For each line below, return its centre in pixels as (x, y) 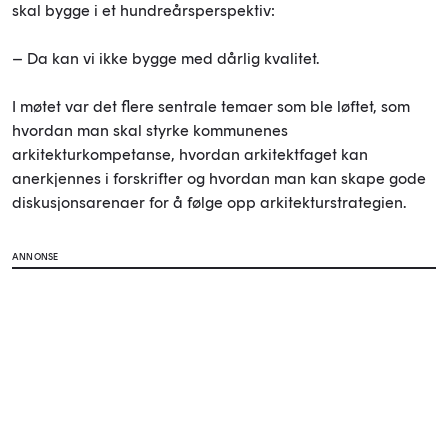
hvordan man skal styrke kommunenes (150, 131)
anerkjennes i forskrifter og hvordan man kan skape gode (219, 179)
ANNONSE (35, 257)
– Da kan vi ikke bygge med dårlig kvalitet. (165, 59)
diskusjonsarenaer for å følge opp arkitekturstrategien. (209, 203)
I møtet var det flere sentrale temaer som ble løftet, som (211, 107)
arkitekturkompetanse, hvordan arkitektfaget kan (190, 155)
